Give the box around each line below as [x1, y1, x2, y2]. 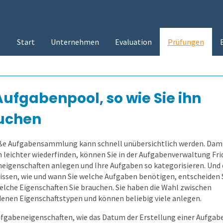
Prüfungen [167, 37, 204, 47]
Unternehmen [50, 37, 99, 47]
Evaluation [114, 37, 152, 47]
